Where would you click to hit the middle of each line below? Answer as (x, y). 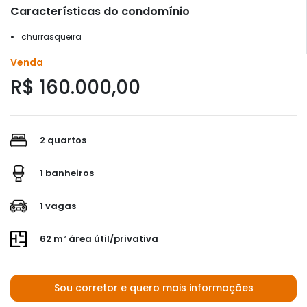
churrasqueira (51, 36)
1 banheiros (66, 173)
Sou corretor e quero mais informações (153, 287)
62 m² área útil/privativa (98, 238)
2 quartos (62, 140)
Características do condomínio (100, 11)
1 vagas (57, 206)
